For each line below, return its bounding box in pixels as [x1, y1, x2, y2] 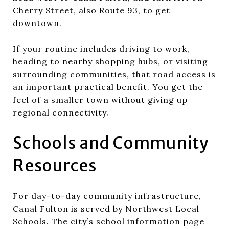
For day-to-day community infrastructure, [13, 190, 201, 201]
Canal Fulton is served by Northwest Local [13, 203, 199, 214]
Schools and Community [13, 132, 209, 153]
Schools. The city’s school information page [13, 216, 204, 226]
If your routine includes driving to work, [13, 43, 190, 54]
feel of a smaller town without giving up [13, 94, 188, 105]
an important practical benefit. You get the [13, 81, 203, 92]
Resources [13, 155, 97, 176]
